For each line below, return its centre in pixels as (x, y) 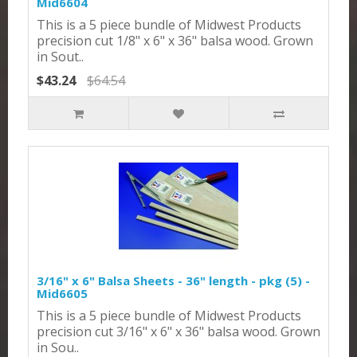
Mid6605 (62, 293)
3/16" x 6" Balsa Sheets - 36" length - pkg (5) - (173, 280)
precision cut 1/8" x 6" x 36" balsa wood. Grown (175, 40)
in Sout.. (60, 56)
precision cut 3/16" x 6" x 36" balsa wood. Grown (178, 331)
